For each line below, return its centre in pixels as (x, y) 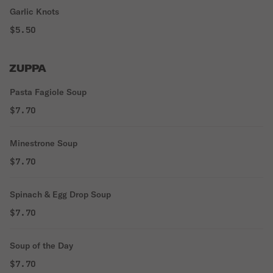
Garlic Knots (34, 12)
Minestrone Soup (44, 143)
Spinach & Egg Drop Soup (60, 194)
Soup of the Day (41, 246)
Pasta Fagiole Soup (48, 92)
